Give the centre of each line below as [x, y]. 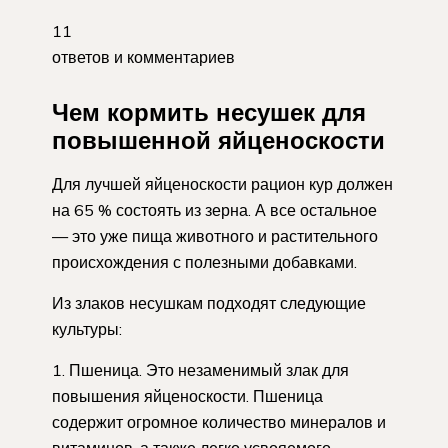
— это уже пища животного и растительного [215, 236]
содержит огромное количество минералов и [219, 422]
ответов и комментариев [143, 56]
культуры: [87, 329]
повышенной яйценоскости [218, 140]
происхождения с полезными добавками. [204, 262]
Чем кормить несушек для [209, 112]
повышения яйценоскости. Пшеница [187, 396]
